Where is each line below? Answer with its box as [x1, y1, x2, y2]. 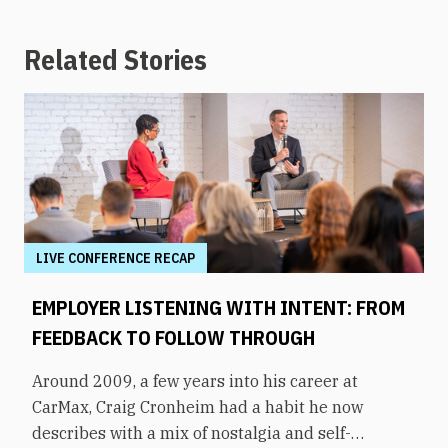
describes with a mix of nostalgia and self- [32, 422, 351, 443]
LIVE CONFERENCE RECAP [36, 248, 195, 267]
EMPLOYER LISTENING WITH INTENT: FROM [32, 293, 405, 321]
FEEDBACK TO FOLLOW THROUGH [32, 323, 315, 351]
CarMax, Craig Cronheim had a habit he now [32, 396, 363, 417]
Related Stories [24, 40, 207, 78]
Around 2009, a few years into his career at [32, 370, 358, 391]
